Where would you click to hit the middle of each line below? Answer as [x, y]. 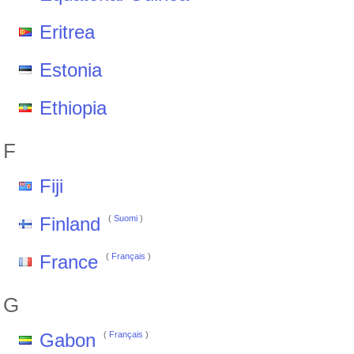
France [69, 262]
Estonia [71, 70]
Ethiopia [73, 108]
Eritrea [67, 32]
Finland [70, 224]
